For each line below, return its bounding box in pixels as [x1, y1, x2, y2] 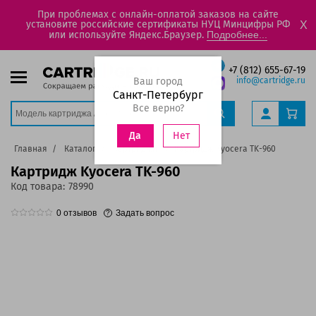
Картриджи [113, 144, 158, 154]
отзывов [61, 208, 97, 219]
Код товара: [11, 181, 65, 193]
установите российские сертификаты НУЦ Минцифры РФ [26, 18, 290, 30]
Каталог [64, 144, 97, 154]
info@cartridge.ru [236, 75, 305, 85]
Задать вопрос [116, 208, 174, 219]
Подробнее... [207, 29, 267, 40]
